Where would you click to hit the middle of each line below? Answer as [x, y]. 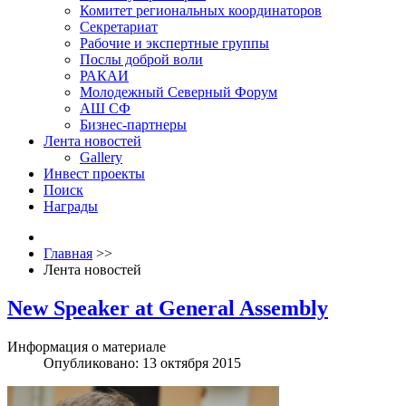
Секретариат [119, 27]
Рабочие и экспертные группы [174, 43]
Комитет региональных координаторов [201, 10]
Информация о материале [87, 346]
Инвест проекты [94, 174]
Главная [68, 253]
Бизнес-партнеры [133, 125]
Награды [71, 206]
